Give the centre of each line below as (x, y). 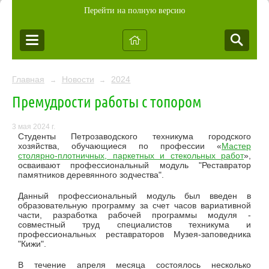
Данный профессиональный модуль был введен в (134, 196)
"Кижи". (32, 244)
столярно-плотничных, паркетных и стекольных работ (131, 156)
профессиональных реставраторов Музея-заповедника (134, 234)
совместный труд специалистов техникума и (134, 225)
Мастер (236, 146)
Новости (78, 79)
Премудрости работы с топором (107, 101)
